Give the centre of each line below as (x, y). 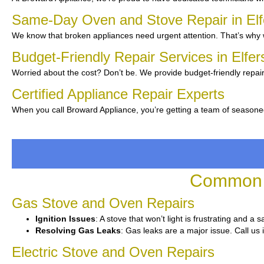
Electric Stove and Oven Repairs (113, 252)
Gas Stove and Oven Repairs (103, 203)
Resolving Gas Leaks (78, 230)
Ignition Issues (65, 219)
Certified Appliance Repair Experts (118, 94)
